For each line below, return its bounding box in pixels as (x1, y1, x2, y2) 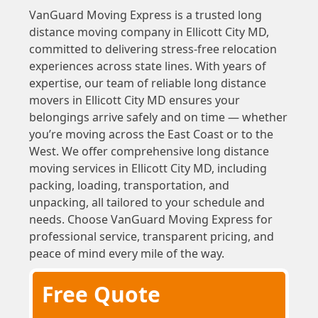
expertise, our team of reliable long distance (28, 75, 266, 91)
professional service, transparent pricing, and (28, 228, 274, 244)
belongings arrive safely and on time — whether (28, 109, 287, 125)
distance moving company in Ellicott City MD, (28, 23, 269, 40)
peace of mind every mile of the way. (28, 245, 224, 261)
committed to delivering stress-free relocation (28, 40, 277, 57)
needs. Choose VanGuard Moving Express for (28, 211, 273, 227)
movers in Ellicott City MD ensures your (28, 92, 240, 108)
